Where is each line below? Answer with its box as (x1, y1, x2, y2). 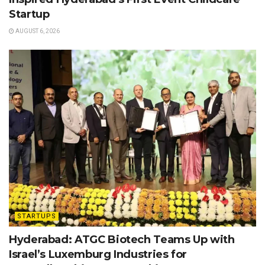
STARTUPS (17, 212, 56, 221)
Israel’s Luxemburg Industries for (9, 248, 188, 261)
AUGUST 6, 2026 (14, 28, 60, 35)
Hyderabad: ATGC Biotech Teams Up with (9, 233, 235, 247)
